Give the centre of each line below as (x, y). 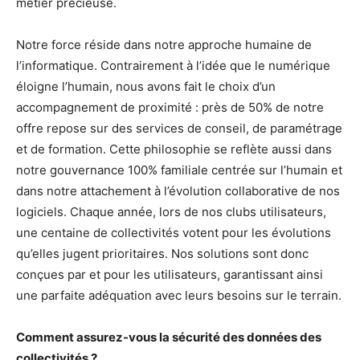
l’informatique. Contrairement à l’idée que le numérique (173, 65)
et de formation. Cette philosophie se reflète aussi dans (174, 149)
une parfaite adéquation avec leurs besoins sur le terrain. (179, 295)
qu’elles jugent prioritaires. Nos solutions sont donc (162, 254)
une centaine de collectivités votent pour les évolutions (174, 233)
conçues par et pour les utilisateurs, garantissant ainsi (170, 274)
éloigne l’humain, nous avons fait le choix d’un (146, 86)
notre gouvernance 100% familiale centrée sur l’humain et (179, 170)
